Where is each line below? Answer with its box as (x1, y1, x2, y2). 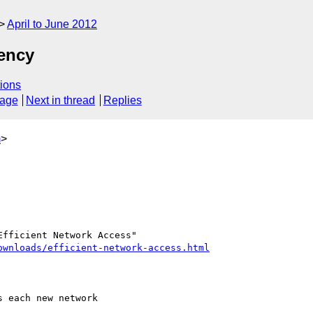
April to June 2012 (7, 18, 97, 30)
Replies (103, 94, 142, 107)
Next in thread (26, 94, 96, 107)
